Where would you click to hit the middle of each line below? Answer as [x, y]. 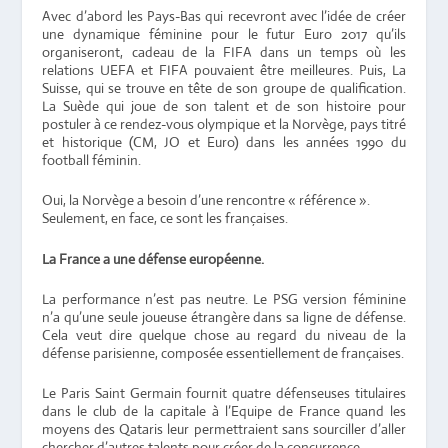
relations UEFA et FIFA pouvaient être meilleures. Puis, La [224, 69]
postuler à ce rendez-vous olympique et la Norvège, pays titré [224, 123]
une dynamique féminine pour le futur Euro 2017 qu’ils [224, 33]
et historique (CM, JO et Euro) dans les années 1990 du [224, 141]
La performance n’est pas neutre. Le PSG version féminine [224, 298]
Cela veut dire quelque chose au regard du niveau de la [224, 334]
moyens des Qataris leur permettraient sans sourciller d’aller [224, 429]
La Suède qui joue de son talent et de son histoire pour [224, 105]
